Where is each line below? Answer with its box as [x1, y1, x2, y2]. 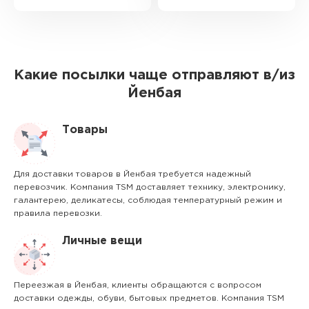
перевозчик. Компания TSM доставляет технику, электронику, [14, 183, 286, 191]
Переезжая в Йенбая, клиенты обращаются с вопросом [14, 281, 261, 289]
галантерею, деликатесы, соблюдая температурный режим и [14, 197, 282, 204]
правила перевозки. [14, 210, 102, 217]
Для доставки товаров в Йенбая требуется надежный [14, 170, 251, 178]
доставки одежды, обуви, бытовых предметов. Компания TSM [14, 295, 284, 302]
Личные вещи [62, 236, 142, 246]
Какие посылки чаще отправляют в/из [14, 69, 295, 81]
